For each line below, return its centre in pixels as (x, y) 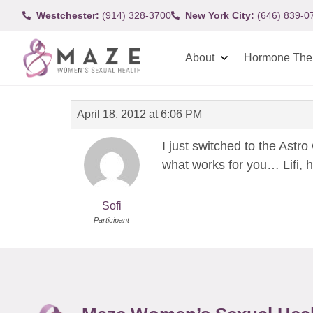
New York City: (220, 15)
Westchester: (68, 15)
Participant (111, 220)
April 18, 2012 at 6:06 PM (139, 114)
